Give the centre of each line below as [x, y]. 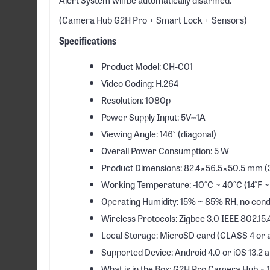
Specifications [88, 40]
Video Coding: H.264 [140, 83]
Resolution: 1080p [136, 100]
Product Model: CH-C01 [147, 66]
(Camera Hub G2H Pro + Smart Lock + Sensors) [153, 20]
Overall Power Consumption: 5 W [165, 150]
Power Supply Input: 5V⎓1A [153, 117]
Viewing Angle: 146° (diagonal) [159, 133]
